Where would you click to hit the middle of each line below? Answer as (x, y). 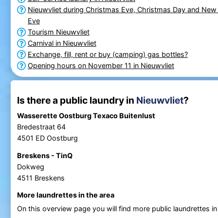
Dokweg (30, 167)
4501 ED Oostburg (47, 138)
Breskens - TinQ (45, 156)
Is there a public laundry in (76, 100)
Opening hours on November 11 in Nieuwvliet (101, 65)
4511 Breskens (41, 178)
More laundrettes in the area (65, 195)
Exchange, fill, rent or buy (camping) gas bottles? (108, 54)
